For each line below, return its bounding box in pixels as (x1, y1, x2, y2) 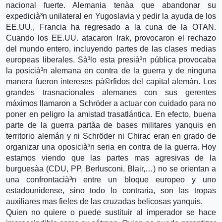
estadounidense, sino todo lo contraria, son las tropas (6, 186, 216, 195)
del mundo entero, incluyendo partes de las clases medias (6, 44, 216, 53)
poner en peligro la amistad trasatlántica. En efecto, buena (6, 110, 216, 118)
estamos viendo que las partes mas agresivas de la (6, 153, 216, 162)
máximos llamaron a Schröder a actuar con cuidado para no (6, 99, 216, 108)
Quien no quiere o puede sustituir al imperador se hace (6, 208, 216, 217)
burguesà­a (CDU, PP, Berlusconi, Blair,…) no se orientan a (6, 164, 216, 173)
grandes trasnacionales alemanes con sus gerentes (6, 88, 216, 97)
